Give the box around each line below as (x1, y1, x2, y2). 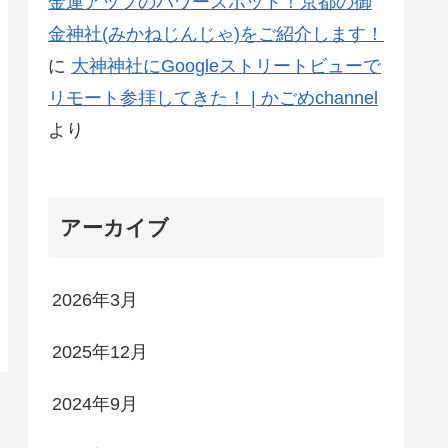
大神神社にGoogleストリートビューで (71, 55, 381, 76)
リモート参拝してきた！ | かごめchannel (48, 87, 378, 108)
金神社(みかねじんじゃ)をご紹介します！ (48, 23, 384, 44)
